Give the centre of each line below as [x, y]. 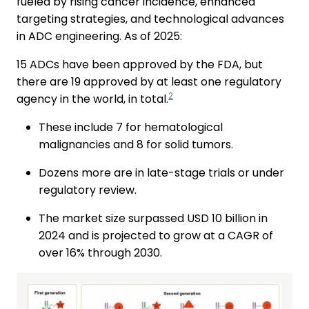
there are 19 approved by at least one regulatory [149, 81]
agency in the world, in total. [92, 99]
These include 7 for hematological [131, 127]
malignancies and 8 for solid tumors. [136, 144]
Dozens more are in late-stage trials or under [161, 172]
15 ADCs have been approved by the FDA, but [140, 64]
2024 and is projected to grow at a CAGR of [156, 235]
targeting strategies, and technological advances [150, 19]
